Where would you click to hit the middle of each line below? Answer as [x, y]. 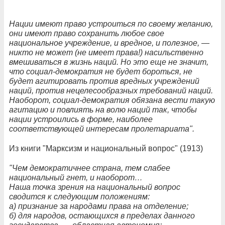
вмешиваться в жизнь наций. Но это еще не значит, [109, 62]
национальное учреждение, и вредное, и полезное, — [109, 43]
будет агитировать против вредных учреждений [104, 81]
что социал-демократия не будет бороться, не [101, 71]
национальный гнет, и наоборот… [76, 177]
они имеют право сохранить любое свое [87, 33]
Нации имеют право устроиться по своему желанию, [111, 24]
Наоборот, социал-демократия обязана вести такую [112, 100]
